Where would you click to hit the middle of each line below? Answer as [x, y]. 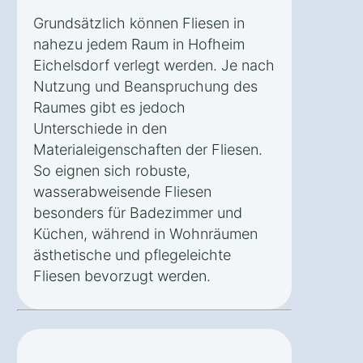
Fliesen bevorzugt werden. [122, 275]
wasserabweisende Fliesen [122, 191]
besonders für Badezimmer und [138, 212]
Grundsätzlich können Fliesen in [139, 23]
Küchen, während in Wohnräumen [145, 233]
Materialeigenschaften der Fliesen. [148, 149]
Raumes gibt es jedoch [109, 107]
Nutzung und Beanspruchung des [145, 86]
